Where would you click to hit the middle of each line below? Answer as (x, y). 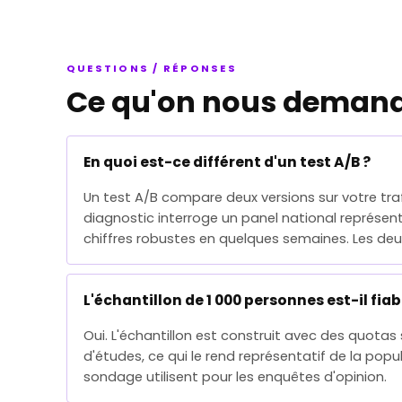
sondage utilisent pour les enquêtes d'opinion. (235, 376)
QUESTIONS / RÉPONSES (152, 68)
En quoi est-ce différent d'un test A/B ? (227, 162)
